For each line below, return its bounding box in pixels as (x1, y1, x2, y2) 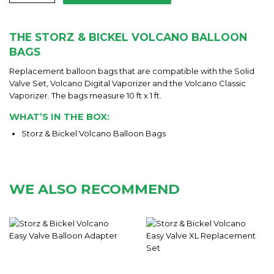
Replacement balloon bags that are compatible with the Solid (9, 65, 254, 76)
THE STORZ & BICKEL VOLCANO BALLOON (9, 31, 247, 44)
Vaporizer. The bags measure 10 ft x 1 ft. (9, 90, 161, 100)
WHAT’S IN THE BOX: (9, 111, 109, 122)
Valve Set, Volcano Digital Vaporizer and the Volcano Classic (9, 78, 246, 88)
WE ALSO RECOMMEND (9, 180, 180, 198)
